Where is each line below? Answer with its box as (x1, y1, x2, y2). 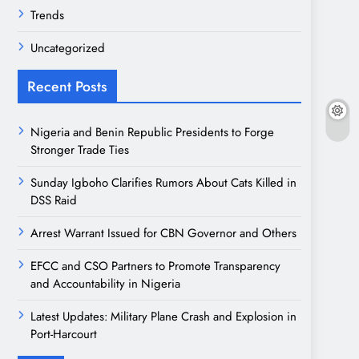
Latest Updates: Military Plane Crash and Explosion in (30, 307, 296, 325)
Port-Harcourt (30, 325, 97, 343)
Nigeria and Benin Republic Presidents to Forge (30, 123, 274, 141)
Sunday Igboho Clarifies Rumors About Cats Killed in (30, 173, 296, 192)
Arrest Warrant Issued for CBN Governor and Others (30, 224, 296, 242)
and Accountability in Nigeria (30, 274, 180, 292)
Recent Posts (27, 75, 107, 97)
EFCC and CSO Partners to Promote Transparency (30, 256, 280, 275)
